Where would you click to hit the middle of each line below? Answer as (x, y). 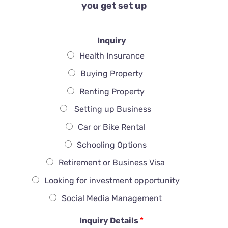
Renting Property (112, 92)
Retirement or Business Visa (112, 163)
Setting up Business (112, 109)
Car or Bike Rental (112, 127)
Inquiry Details (110, 221)
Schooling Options (112, 145)
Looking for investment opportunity (112, 181)
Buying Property (112, 74)
